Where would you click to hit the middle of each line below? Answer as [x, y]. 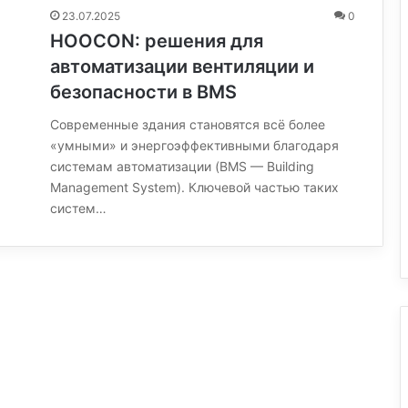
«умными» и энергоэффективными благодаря [194, 145]
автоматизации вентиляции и [182, 66]
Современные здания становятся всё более [188, 124]
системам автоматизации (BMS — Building [182, 166]
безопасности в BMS [143, 92]
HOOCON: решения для [157, 41]
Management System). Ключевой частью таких [194, 187]
